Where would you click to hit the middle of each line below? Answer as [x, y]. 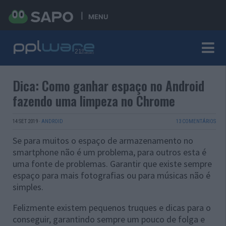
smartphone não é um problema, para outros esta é [109, 152]
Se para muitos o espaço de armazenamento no [103, 140]
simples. [28, 187]
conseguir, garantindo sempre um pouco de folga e [109, 219]
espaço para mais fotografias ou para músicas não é [111, 175]
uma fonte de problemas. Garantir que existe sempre [112, 164]
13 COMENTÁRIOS [196, 121]
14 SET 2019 [25, 121]
